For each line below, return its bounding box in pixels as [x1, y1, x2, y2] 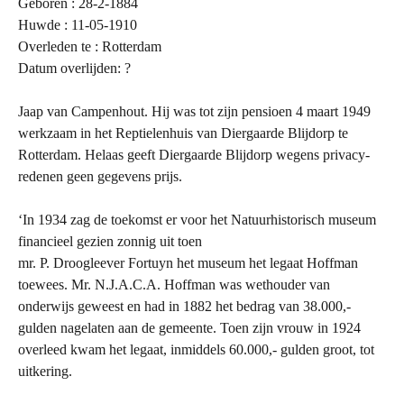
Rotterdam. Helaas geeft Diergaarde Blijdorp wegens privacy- [18, 147, 370, 162]
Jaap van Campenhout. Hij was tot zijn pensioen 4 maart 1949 [18, 104, 371, 119]
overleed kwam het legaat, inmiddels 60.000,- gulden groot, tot [18, 342, 374, 357]
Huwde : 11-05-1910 [18, 17, 137, 32]
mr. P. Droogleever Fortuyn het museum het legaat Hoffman [18, 255, 358, 271]
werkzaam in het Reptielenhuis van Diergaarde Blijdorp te [18, 125, 348, 141]
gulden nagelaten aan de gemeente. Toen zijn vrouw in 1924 [18, 320, 361, 335]
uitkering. [18, 363, 72, 379]
